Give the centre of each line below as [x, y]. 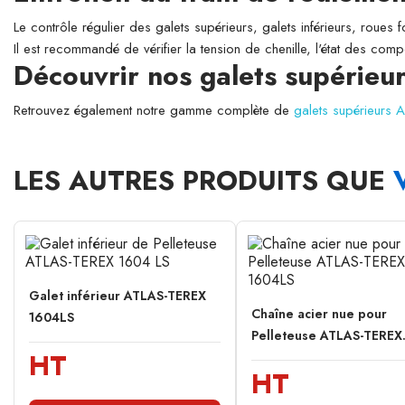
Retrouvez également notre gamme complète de [154, 110]
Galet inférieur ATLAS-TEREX [118, 296]
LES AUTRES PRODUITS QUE [203, 180]
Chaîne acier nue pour [319, 314]
